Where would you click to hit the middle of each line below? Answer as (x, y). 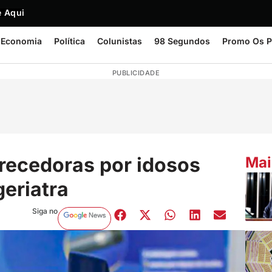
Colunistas (120, 41)
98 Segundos (182, 41)
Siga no (45, 211)
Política (70, 41)
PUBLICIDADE (136, 73)
